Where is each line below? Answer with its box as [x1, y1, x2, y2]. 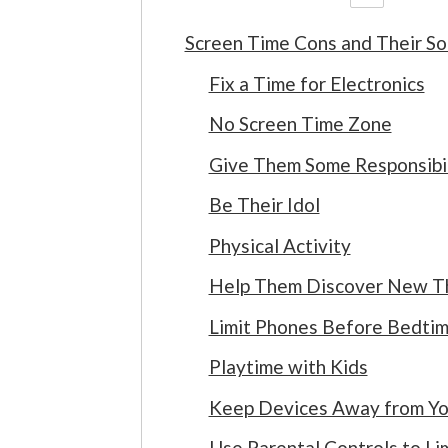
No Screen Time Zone [208, 112, 392, 135]
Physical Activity [208, 233, 351, 257]
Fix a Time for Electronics [208, 71, 425, 95]
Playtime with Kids [208, 355, 368, 378]
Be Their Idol [208, 193, 320, 216]
